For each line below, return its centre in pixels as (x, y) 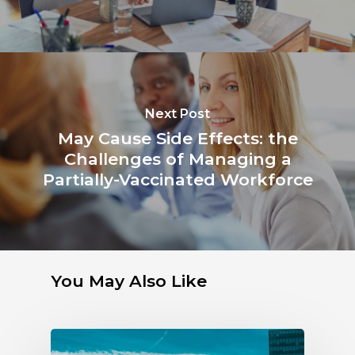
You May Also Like (129, 281)
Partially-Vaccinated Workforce (177, 179)
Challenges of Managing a (177, 158)
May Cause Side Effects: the (177, 138)
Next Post (177, 113)
